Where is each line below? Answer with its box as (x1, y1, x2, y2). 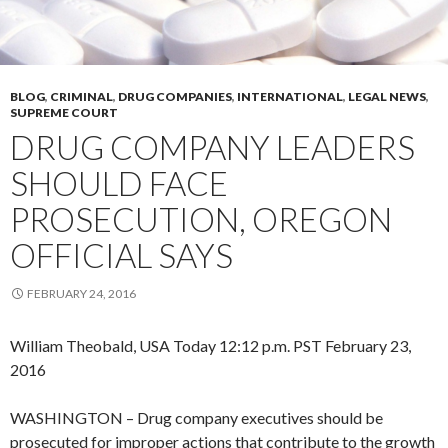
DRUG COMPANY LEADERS (10, 126, 415, 167)
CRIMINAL (50, 88, 113, 104)
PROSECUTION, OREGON (10, 198, 392, 239)
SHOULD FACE (10, 162, 228, 203)
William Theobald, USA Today (10, 335, 219, 355)
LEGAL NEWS (348, 88, 426, 104)
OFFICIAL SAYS (10, 234, 233, 275)
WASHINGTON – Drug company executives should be (10, 407, 383, 427)
